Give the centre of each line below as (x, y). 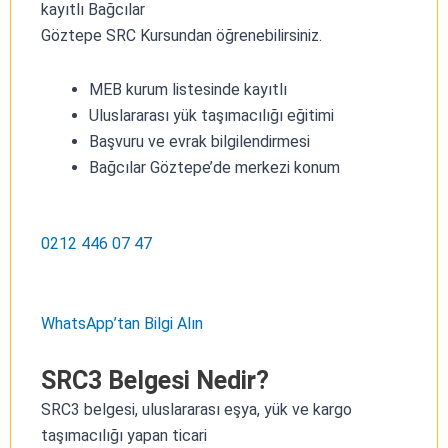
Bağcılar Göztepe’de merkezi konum (214, 167)
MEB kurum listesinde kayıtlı (188, 89)
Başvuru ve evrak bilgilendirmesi (199, 141)
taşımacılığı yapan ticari (124, 435)
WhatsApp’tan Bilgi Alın (122, 323)
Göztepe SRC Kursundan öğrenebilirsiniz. (181, 35)
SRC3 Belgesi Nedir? (155, 380)
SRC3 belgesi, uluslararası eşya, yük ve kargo (196, 409)
